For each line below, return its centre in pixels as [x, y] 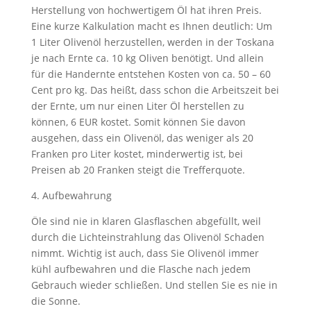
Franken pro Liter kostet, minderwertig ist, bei [137, 154]
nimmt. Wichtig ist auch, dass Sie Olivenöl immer [145, 253]
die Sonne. [56, 301]
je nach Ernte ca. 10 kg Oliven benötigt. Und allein [147, 58]
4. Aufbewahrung [71, 195]
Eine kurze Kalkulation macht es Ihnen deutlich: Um [151, 26]
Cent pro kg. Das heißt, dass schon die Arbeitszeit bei [155, 90]
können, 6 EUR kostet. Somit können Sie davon [138, 122]
